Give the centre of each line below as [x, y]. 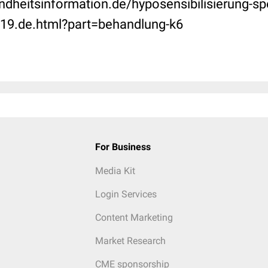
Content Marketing [134, 217]
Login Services [126, 194]
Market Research [130, 241]
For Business [123, 147]
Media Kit [115, 171]
